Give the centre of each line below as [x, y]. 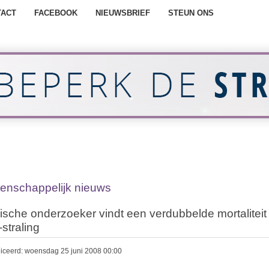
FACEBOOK [56, 13]
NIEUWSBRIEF [122, 13]
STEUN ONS [191, 13]
